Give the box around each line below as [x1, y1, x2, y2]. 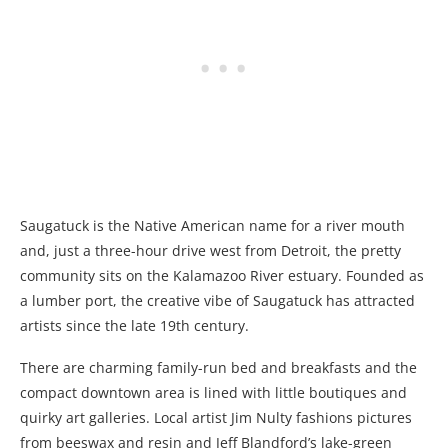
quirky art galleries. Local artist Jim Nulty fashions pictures [20, 408, 412, 428]
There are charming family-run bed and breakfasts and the [20, 358, 417, 378]
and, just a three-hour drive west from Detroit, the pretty [20, 241, 401, 261]
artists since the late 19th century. [20, 316, 249, 336]
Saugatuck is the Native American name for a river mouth [20, 216, 405, 236]
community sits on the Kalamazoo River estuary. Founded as [20, 266, 424, 286]
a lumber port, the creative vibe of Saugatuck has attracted [20, 291, 415, 311]
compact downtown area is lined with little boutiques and [20, 383, 407, 403]
